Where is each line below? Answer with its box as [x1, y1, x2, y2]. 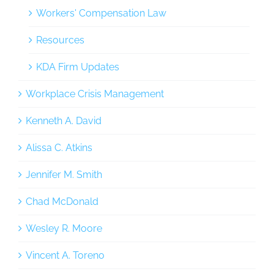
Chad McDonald [26, 195, 98, 207]
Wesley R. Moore [26, 222, 102, 234]
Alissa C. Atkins [26, 141, 92, 154]
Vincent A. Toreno [26, 249, 105, 261]
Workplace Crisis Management [26, 87, 164, 100]
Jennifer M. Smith [26, 168, 102, 180]
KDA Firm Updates [36, 61, 119, 73]
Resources [36, 34, 84, 46]
